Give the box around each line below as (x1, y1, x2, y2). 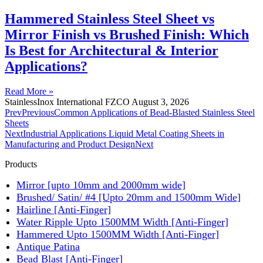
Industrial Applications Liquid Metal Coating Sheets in (23, 128, 224, 139)
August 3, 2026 (131, 96, 189, 107)
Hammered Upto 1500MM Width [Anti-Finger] (16, 228, 219, 240)
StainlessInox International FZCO (5, 96, 131, 107)
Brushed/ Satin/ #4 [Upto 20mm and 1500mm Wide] (16, 191, 241, 203)
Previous (22, 107, 54, 117)
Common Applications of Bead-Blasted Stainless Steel (54, 107, 255, 117)
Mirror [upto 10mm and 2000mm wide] (16, 178, 186, 191)
